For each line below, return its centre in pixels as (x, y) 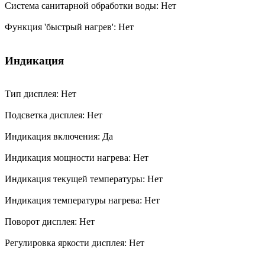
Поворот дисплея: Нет (51, 222)
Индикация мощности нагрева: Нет (78, 158)
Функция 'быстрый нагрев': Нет (70, 27)
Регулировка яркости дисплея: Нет (76, 243)
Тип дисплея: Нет (42, 94)
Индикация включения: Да (60, 137)
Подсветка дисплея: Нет (55, 115)
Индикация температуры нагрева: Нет (83, 201)
